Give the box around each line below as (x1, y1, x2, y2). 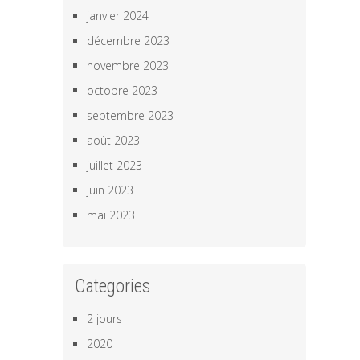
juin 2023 (87, 182, 134, 198)
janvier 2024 (87, 8, 149, 23)
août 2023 (87, 133, 141, 148)
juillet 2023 (87, 157, 143, 173)
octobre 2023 (87, 83, 158, 98)
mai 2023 (87, 207, 136, 223)
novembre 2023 (87, 58, 170, 73)
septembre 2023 (87, 108, 174, 123)
